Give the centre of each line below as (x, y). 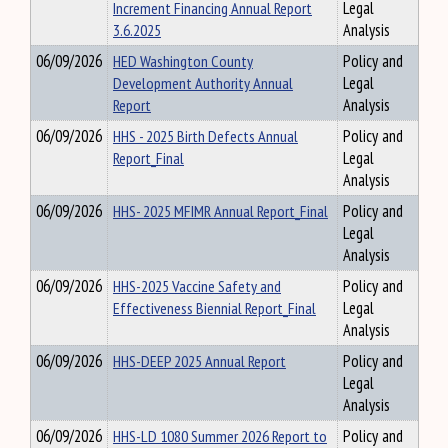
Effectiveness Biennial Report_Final (214, 308)
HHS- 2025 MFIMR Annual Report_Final (220, 211)
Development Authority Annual (203, 83)
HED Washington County (183, 61)
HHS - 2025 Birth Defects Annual (205, 136)
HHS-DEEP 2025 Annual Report (199, 361)
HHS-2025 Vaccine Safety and (197, 286)
